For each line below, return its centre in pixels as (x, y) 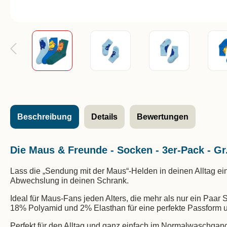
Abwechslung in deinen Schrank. (69, 180)
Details (104, 117)
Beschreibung (45, 117)
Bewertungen (163, 117)
